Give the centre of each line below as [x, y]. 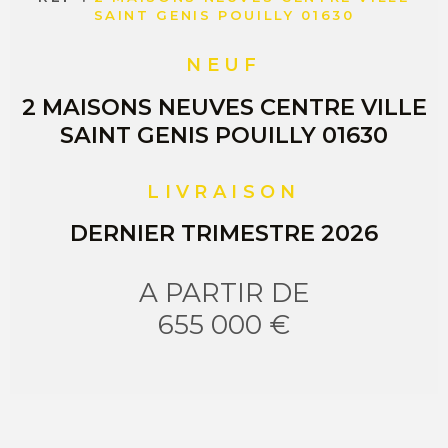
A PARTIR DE [224, 293]
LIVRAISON [224, 191]
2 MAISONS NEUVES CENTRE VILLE [224, 106]
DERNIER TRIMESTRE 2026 [224, 233]
